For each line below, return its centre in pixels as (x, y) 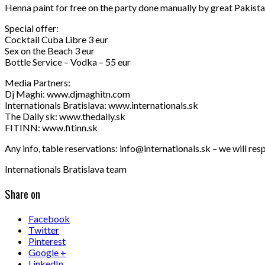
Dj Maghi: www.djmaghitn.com (67, 94)
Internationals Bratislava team (66, 169)
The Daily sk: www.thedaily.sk (65, 117)
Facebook (49, 218)
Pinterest (47, 241)
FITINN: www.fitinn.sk (51, 128)
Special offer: (32, 28)
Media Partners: (38, 83)
